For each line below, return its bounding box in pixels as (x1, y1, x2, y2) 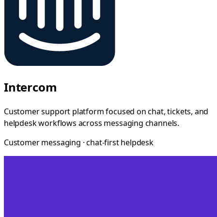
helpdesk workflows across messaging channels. (4, 117, 180, 128)
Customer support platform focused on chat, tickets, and (4, 106, 209, 117)
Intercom (4, 78, 57, 95)
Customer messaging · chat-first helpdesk (4, 137, 154, 148)
